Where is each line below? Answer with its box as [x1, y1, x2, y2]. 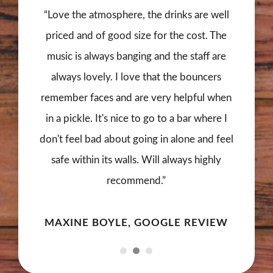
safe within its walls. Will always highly [51, 154, 222, 165]
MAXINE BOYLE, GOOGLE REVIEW [44, 217, 229, 228]
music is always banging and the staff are [46, 51, 226, 62]
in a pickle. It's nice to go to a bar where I [45, 113, 227, 124]
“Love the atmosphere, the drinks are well [43, 9, 229, 20]
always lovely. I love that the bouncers [51, 71, 222, 82]
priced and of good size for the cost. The [46, 30, 227, 41]
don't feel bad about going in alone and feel [39, 133, 233, 144]
